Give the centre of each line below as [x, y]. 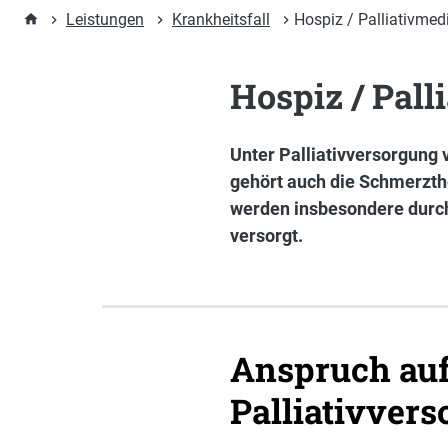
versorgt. [266, 236]
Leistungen [105, 20]
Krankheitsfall [221, 20]
